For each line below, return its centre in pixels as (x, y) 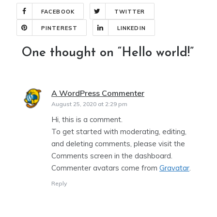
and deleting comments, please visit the (118, 144)
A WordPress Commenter (98, 93)
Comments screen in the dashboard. (112, 156)
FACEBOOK (58, 12)
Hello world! (156, 53)
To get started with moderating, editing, (119, 132)
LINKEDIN (131, 28)
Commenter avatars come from (105, 168)
